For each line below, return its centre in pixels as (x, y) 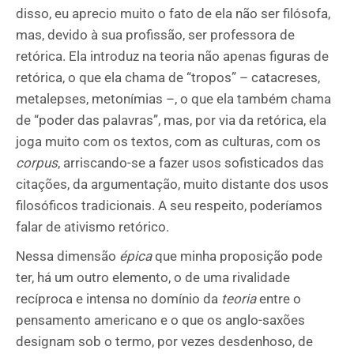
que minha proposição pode (237, 256)
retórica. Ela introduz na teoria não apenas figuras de (172, 56)
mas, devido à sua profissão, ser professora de (155, 35)
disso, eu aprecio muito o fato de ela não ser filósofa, (173, 13)
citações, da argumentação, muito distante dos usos (172, 184)
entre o (279, 299)
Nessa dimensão (68, 256)
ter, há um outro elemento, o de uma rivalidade (153, 277)
